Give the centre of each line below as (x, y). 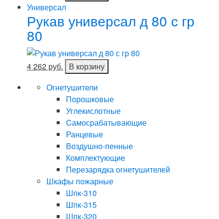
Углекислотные (93, 111)
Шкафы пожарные (80, 181)
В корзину (87, 66)
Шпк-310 (81, 193)
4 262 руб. (45, 66)
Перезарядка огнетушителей (118, 170)
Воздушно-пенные (99, 146)
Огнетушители (72, 88)
